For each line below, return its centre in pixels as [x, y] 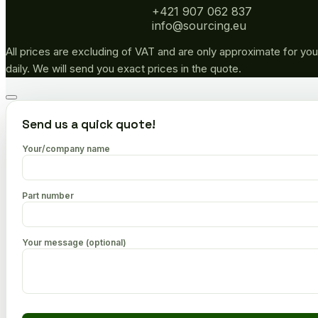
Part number [48, 195]
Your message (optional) [74, 242]
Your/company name [66, 148]
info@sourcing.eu [199, 25]
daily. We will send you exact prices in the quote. [124, 68]
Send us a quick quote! [89, 124]
